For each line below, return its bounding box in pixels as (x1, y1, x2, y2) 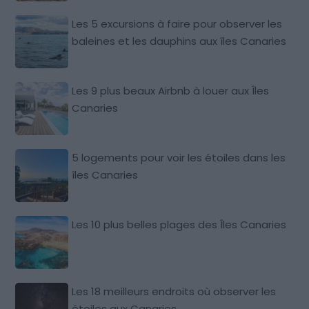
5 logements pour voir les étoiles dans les (72, 150, 286, 165)
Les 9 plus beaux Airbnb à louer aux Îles (72, 83, 270, 98)
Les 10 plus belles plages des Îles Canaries (72, 217, 287, 232)
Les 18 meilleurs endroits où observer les (72, 283, 277, 299)
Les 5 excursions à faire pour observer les (72, 16, 283, 31)
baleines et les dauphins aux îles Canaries (72, 33, 287, 48)
